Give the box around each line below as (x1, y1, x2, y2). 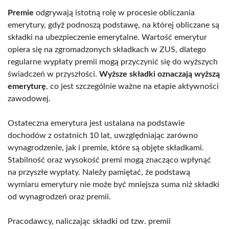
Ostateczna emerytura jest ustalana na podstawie (8, 119, 185, 127)
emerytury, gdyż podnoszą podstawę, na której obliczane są (8, 20, 219, 29)
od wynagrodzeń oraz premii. (8, 192, 111, 201)
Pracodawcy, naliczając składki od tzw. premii (8, 217, 171, 225)
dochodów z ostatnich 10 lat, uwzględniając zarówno (8, 131, 198, 140)
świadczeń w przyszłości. (8, 70, 99, 78)
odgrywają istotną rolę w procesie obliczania (34, 8, 195, 17)
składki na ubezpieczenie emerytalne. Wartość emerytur (8, 33, 207, 41)
